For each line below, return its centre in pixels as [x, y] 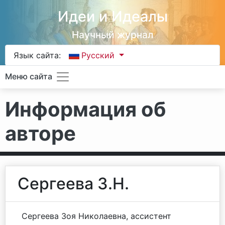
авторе [40, 133]
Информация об [86, 109]
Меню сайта [29, 77]
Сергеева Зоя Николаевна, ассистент [96, 216]
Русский [99, 55]
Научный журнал [113, 35]
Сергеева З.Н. [73, 184]
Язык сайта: [37, 55]
